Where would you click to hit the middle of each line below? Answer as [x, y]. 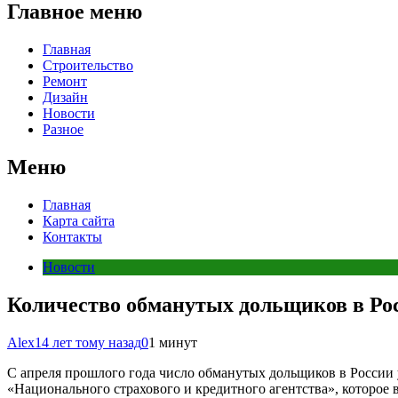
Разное [63, 129]
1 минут [173, 342]
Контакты [72, 236]
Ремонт [65, 81]
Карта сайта [79, 220]
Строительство [88, 65]
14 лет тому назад [88, 342]
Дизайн [65, 97]
